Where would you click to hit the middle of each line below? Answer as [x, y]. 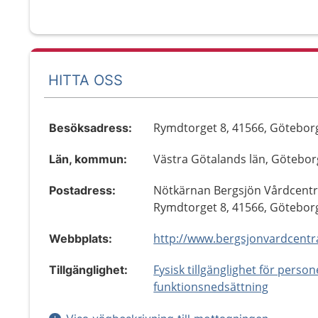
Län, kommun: [88, 159]
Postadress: [82, 190]
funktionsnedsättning [211, 287]
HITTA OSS [86, 80]
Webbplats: [81, 238]
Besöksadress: [91, 128]
